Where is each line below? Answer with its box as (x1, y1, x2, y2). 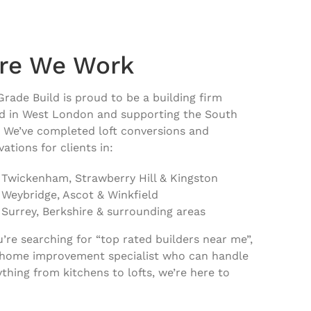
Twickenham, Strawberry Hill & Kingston (1, 171, 219, 185)
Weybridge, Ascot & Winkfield (1, 187, 159, 201)
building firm (153, 90, 223, 104)
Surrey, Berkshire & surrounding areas (1, 204, 206, 218)
